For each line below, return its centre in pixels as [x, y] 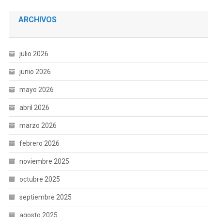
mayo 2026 [36, 90]
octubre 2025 [39, 179]
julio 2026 [34, 54]
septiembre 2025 [45, 197]
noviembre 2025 [44, 161]
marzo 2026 [38, 125]
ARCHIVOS [37, 20]
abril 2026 [34, 108]
